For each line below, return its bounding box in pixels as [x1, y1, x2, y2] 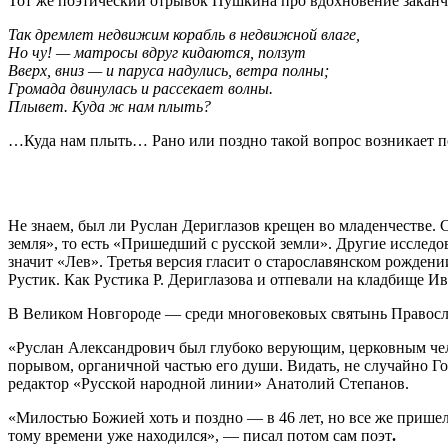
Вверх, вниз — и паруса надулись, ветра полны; [8, 62, 329, 80]
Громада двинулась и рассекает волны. [8, 80, 273, 98]
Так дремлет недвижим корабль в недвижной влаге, [8, 26, 360, 44]
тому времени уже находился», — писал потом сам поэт [8, 427, 392, 445]
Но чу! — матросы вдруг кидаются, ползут [8, 44, 306, 62]
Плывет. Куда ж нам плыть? [8, 98, 215, 116]
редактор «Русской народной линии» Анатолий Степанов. [8, 375, 409, 393]
